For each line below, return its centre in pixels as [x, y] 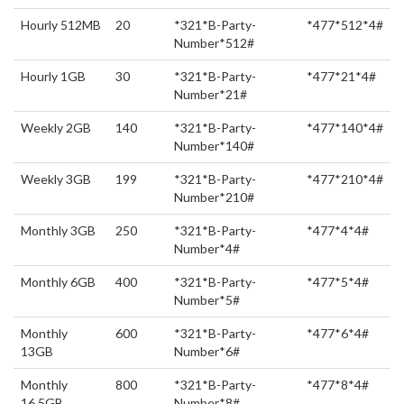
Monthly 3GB [58, 231]
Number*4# [207, 249]
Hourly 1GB [53, 77]
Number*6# [207, 352]
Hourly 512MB [61, 25]
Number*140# [214, 146]
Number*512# [214, 43]
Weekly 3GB [56, 179]
